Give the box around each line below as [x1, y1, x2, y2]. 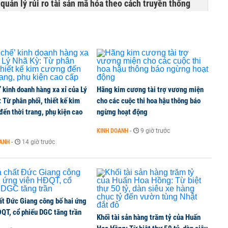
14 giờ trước [22, 138, 55, 146]
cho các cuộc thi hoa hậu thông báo [97, 96, 201, 105]
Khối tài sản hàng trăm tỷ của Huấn [97, 213, 201, 222]
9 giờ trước [140, 127, 170, 134]
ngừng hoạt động [97, 107, 148, 117]
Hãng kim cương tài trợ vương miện [97, 85, 204, 94]
